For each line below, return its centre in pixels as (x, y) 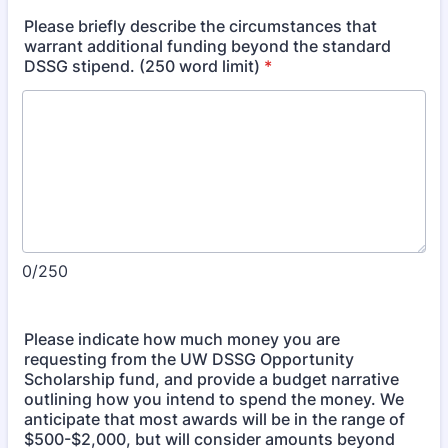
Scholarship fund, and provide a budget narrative (211, 379)
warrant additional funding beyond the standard (207, 46)
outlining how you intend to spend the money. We (214, 399)
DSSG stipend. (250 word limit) (142, 66)
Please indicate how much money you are (182, 339)
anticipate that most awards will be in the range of (214, 419)
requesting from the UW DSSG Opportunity (189, 359)
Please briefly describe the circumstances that (200, 26)
